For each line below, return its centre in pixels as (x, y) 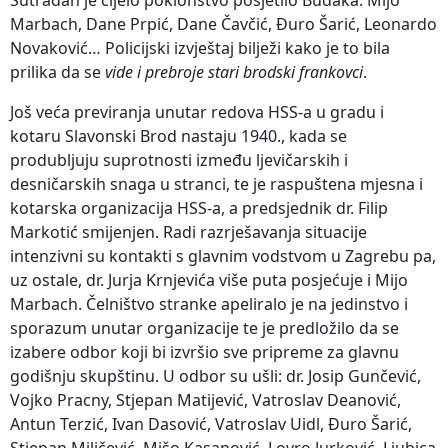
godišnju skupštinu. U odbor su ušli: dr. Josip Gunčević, (215, 375)
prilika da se (57, 71)
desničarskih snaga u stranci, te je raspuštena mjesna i (216, 183)
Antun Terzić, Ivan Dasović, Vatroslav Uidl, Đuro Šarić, (211, 423)
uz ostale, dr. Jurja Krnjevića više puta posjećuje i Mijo (209, 279)
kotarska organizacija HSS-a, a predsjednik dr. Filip (199, 207)
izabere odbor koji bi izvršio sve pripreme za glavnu (204, 351)
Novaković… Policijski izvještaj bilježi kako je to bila (200, 47)
